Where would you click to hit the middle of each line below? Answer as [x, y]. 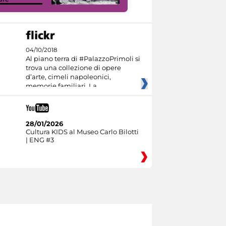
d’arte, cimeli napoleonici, [68, 77]
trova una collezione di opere [73, 68]
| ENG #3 [40, 139]
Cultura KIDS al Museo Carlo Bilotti [82, 131]
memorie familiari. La [61, 86]
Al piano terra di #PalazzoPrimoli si [83, 59]
